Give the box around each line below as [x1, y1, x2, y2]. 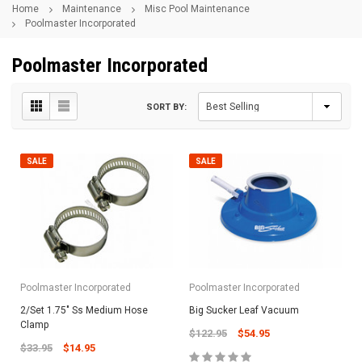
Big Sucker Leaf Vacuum [189, 304, 299, 316]
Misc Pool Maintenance [145, 2, 250, 15]
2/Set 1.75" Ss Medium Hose [20, 304, 148, 316]
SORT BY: [146, 101, 187, 112]
